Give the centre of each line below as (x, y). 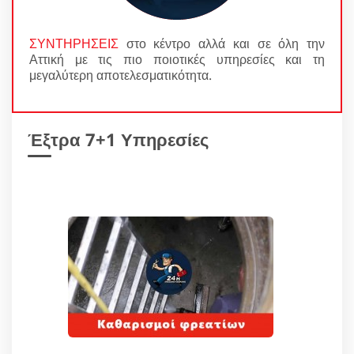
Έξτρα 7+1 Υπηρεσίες (118, 139)
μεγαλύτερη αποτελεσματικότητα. (121, 75)
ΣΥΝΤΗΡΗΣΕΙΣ (74, 43)
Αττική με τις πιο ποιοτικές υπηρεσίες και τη (177, 59)
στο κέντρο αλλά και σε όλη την (222, 43)
